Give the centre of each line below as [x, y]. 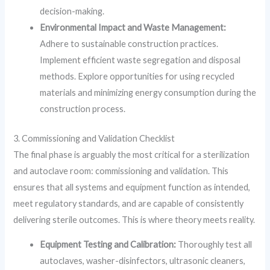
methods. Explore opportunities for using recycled [137, 76]
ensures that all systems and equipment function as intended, [132, 187]
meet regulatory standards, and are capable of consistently [129, 203]
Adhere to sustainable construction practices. [129, 43]
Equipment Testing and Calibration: [108, 245]
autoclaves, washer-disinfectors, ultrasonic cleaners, [143, 261]
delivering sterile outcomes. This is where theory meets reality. [134, 219]
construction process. [83, 108]
